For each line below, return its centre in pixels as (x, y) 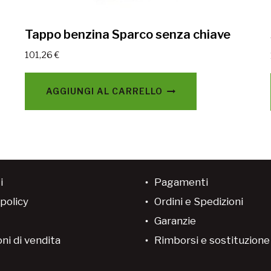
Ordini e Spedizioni (199, 202)
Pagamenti (181, 182)
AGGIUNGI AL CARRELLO (104, 91)
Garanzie (175, 221)
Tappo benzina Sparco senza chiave (128, 35)
